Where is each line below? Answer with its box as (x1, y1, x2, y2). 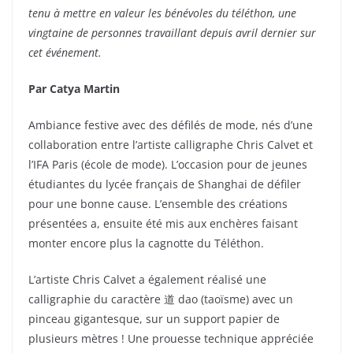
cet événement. (28, 45, 102, 61)
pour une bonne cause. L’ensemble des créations (28, 196, 288, 212)
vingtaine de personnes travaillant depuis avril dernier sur (28, 25, 316, 41)
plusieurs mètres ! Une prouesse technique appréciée (28, 331, 314, 347)
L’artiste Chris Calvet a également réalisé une (28, 272, 266, 288)
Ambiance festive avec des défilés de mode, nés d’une (28, 117, 313, 133)
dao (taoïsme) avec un (175, 292, 293, 307)
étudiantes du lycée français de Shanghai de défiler (28, 176, 301, 192)
